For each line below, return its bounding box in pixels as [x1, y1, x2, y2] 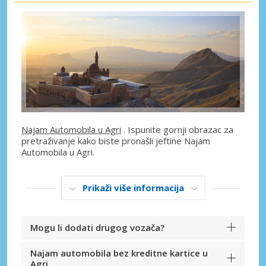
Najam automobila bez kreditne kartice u [30, 247, 208, 259]
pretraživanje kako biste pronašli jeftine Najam [21, 135, 210, 147]
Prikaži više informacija [82, 182, 184, 194]
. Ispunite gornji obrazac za [121, 123, 233, 136]
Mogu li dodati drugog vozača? [30, 221, 164, 234]
